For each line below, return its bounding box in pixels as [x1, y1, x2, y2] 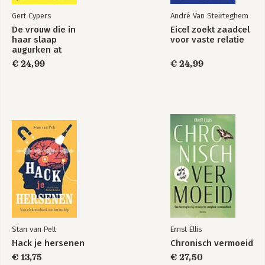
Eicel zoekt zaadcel [170, 24, 250, 35]
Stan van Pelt [12, 225, 56, 234]
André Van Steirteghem [170, 11, 248, 20]
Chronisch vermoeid [170, 238, 253, 248]
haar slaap [12, 34, 57, 45]
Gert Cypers [12, 11, 51, 20]
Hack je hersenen [12, 238, 85, 248]
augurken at [12, 44, 62, 55]
